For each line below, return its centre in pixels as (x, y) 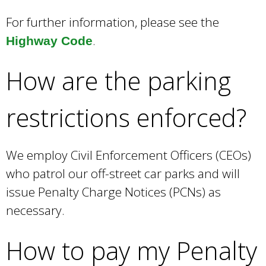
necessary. (35, 210)
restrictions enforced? (126, 118)
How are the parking (118, 81)
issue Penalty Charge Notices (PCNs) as (113, 192)
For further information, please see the (113, 22)
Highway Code (49, 41)
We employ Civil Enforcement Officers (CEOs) (129, 155)
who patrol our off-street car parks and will (123, 174)
